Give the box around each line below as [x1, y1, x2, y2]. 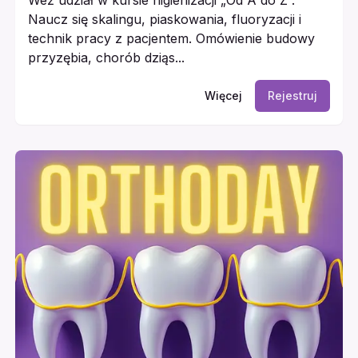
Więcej [205, 88, 243, 102]
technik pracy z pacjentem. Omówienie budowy [27, 30, 315, 46]
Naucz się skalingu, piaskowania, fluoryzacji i [27, 10, 301, 27]
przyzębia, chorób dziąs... [27, 49, 185, 66]
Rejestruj [268, 88, 318, 102]
